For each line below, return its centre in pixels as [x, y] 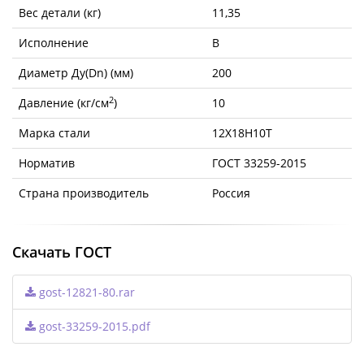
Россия [231, 193]
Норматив [47, 162]
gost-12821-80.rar [85, 292]
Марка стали [54, 132]
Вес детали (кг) [60, 12]
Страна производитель [84, 193]
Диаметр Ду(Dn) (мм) [76, 72]
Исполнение [54, 42]
